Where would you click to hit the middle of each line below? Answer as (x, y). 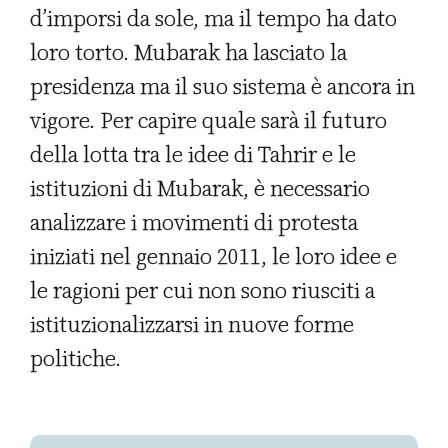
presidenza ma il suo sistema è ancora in (222, 86)
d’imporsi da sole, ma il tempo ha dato (213, 18)
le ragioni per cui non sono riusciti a (202, 290)
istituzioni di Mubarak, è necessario (200, 188)
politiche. (75, 358)
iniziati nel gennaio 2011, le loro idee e (213, 256)
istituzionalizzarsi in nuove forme (192, 324)
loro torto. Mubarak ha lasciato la (188, 52)
